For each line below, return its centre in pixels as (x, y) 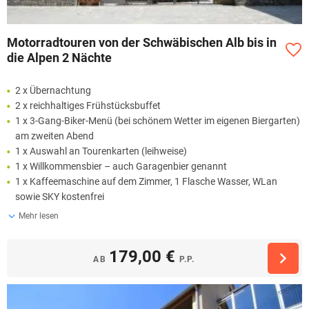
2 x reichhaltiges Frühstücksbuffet (88, 105)
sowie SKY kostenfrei (60, 196)
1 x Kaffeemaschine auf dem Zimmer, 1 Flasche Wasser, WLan (146, 181)
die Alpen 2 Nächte (59, 57)
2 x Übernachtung (53, 90)
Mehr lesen (39, 216)
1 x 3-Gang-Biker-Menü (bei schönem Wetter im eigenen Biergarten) (158, 120)
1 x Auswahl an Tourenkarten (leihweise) (101, 151)
